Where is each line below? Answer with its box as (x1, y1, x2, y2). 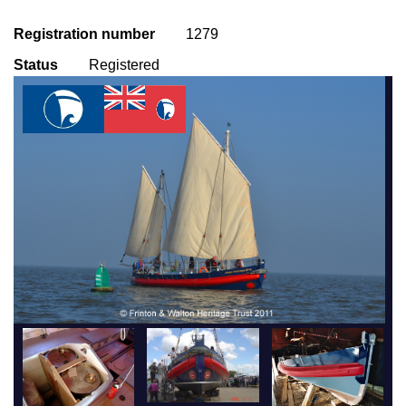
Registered (89, 56, 159, 72)
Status (14, 56, 58, 72)
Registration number (14, 25, 155, 42)
